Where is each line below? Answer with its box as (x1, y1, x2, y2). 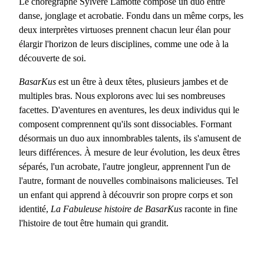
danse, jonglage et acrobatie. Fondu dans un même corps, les (19, 10, 243, 21)
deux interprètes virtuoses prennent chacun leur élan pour (19, 24, 230, 35)
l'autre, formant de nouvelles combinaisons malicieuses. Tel (19, 175, 238, 186)
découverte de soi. (19, 52, 86, 63)
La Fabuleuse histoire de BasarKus (51, 203, 182, 214)
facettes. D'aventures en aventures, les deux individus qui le (19, 104, 239, 115)
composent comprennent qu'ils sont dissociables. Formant (19, 118, 232, 129)
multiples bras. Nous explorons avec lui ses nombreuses (19, 90, 225, 101)
